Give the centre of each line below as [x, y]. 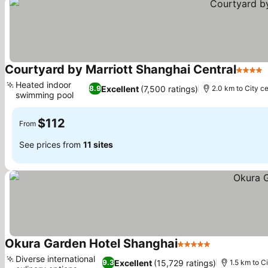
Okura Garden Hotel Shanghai [91, 243]
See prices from [51, 144]
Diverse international [55, 259]
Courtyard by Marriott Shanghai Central [121, 69]
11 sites [98, 144]
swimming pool [45, 95]
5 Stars [193, 250]
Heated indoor [43, 85]
